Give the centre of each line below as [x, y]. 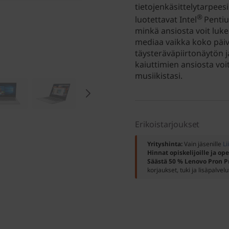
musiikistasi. [159, 76]
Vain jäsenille [203, 144]
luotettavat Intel [166, 20]
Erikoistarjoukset [167, 124]
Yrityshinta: [166, 144]
